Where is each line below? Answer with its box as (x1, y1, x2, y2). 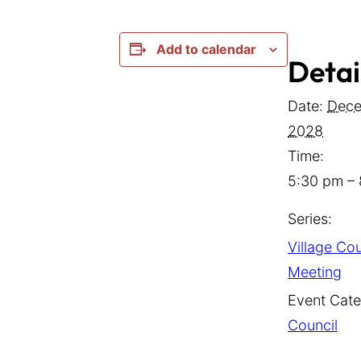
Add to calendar (156, 40, 256, 57)
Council (288, 317, 338, 334)
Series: (288, 210, 332, 228)
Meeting (288, 263, 342, 281)
